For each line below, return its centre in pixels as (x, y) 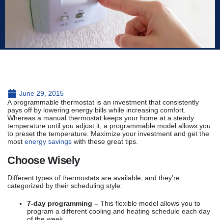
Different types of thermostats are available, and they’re (94, 178)
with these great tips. (105, 141)
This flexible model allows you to (150, 203)
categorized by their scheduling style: (65, 185)
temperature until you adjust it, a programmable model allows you (109, 125)
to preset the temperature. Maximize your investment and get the (108, 133)
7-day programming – (64, 203)
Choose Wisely (44, 160)
